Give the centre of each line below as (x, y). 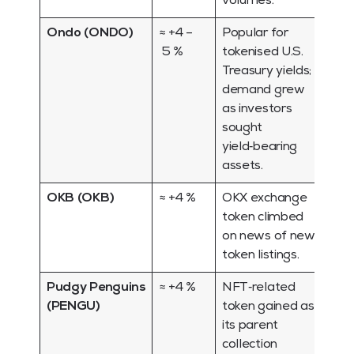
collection (250, 345)
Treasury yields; (267, 72)
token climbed (263, 218)
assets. (243, 166)
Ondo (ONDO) (90, 34)
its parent (250, 326)
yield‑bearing (260, 147)
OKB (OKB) (81, 199)
